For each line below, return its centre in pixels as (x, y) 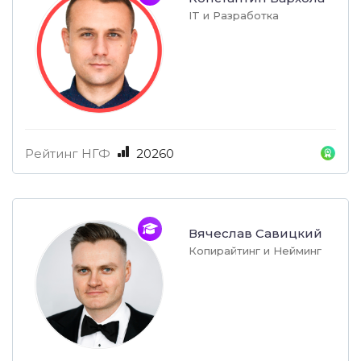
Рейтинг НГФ (68, 154)
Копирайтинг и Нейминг (255, 251)
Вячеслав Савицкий (255, 234)
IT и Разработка (234, 16)
